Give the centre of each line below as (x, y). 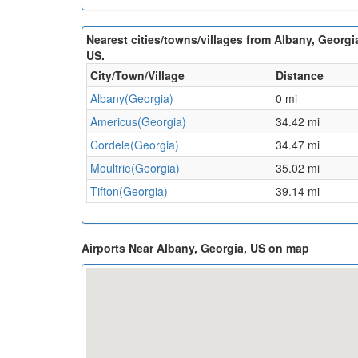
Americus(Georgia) (138, 122)
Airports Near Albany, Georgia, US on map (195, 248)
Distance (300, 76)
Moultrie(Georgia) (135, 168)
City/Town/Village (137, 76)
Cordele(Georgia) (135, 145)
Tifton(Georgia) (129, 191)
